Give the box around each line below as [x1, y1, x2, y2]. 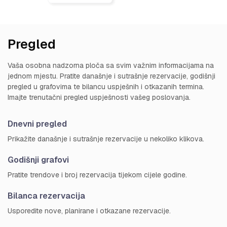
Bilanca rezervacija [8, 190, 85, 201]
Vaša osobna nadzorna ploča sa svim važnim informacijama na [8, 60, 214, 70]
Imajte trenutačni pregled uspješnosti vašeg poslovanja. [8, 92, 191, 102]
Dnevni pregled [8, 118, 67, 129]
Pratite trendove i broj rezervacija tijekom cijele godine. [8, 170, 187, 179]
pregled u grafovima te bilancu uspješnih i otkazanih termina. [8, 82, 204, 91]
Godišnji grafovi [8, 154, 69, 165]
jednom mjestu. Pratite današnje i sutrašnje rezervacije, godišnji [8, 71, 215, 81]
